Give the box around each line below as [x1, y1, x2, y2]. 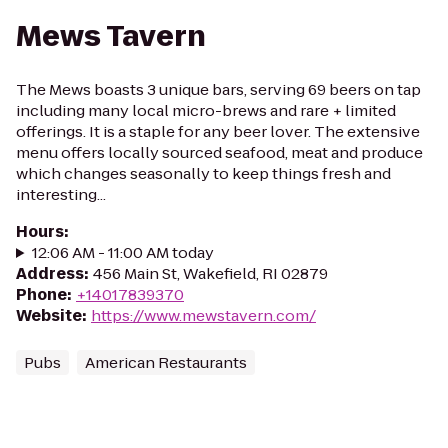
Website [16, 305, 82, 326]
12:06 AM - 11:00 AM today [31, 242, 214, 263]
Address [16, 263, 84, 284]
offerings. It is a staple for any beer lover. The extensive [16, 121, 420, 142]
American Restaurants [85, 352, 247, 373]
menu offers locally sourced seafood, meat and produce [16, 142, 423, 163]
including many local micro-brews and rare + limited [16, 100, 396, 121]
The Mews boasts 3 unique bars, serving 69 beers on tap [16, 79, 421, 100]
